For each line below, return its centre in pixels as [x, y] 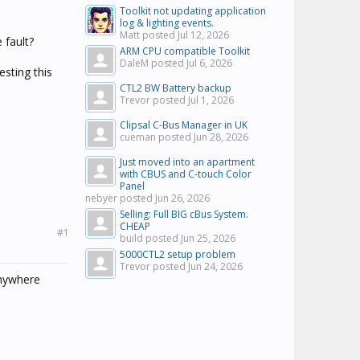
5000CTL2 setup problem [178, 254]
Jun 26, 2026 [182, 198]
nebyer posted [120, 198]
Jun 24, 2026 [215, 266]
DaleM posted [153, 63]
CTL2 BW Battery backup [176, 88]
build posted [150, 238]
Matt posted [149, 35]
